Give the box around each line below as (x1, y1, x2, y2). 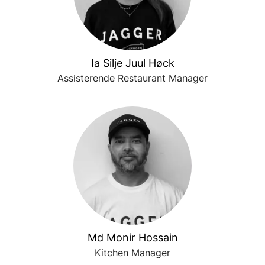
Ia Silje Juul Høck (91, 57, 174, 69)
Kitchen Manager (95, 247, 170, 258)
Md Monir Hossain (87, 231, 178, 244)
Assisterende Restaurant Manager (57, 72, 208, 84)
